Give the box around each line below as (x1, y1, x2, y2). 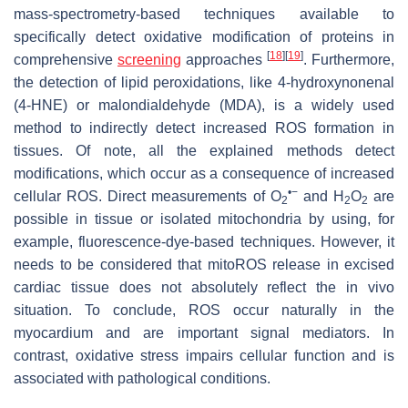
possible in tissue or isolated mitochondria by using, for (14, 210, 394, 227)
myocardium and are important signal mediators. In (14, 324, 394, 341)
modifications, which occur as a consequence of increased (14, 165, 394, 181)
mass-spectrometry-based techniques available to (14, 5, 394, 22)
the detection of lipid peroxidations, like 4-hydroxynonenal (14, 74, 394, 90)
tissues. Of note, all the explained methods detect (14, 142, 394, 158)
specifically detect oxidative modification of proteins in (14, 28, 394, 45)
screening (117, 51, 181, 67)
